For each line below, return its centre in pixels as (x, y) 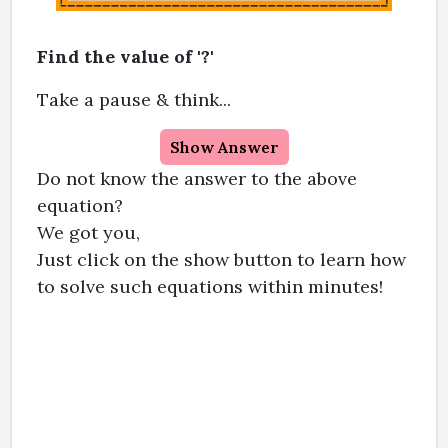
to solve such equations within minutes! (210, 286)
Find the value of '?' (125, 56)
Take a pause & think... (134, 99)
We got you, (88, 232)
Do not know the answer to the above (197, 178)
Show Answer (224, 146)
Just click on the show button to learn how (221, 259)
